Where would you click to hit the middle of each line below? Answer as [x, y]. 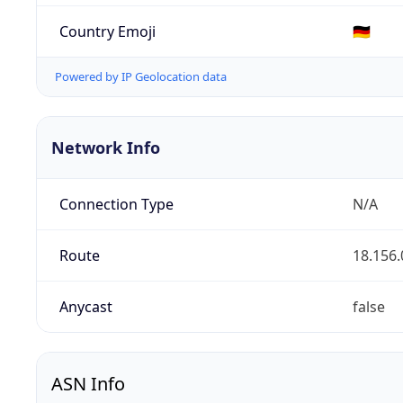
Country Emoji [107, 31]
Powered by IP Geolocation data [141, 77]
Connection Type [116, 205]
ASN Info [88, 384]
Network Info [106, 148]
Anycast [85, 307]
